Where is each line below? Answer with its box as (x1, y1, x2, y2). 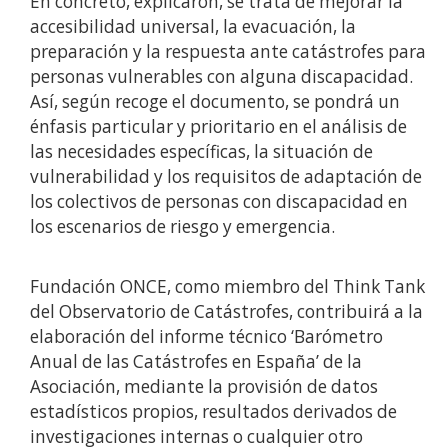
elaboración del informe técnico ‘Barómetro (30, 325, 383, 349)
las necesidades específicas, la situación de (30, 140, 373, 164)
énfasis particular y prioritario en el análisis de (30, 115, 407, 139)
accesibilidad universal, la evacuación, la (30, 15, 356, 39)
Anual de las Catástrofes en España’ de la (30, 350, 362, 374)
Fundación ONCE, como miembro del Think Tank (30, 275, 425, 299)
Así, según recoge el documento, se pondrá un (30, 90, 400, 114)
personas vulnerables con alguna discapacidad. (30, 65, 413, 89)
